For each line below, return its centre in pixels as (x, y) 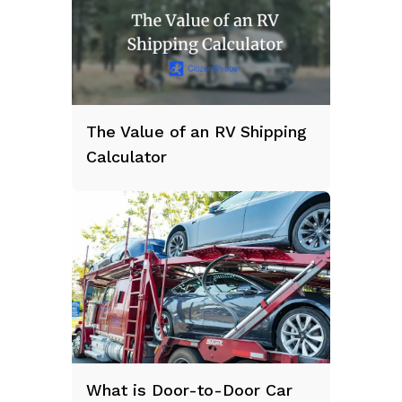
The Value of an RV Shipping (197, 131)
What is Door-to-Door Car (189, 389)
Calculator (127, 156)
